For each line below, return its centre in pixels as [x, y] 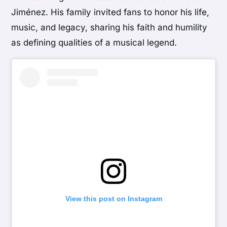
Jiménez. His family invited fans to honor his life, [110, 12]
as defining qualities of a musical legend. [94, 43]
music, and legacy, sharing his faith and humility [109, 28]
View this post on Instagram [113, 199]
